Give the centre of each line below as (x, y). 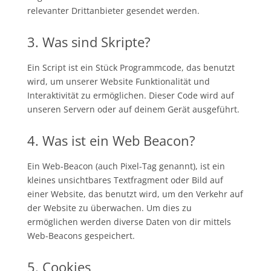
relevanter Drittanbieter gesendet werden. (113, 11)
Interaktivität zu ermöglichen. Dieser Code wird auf (130, 95)
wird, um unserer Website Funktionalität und (118, 81)
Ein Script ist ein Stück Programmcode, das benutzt (131, 67)
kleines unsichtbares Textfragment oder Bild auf (125, 180)
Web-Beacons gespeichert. (81, 236)
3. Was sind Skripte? (89, 42)
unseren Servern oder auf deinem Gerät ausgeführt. (133, 109)
